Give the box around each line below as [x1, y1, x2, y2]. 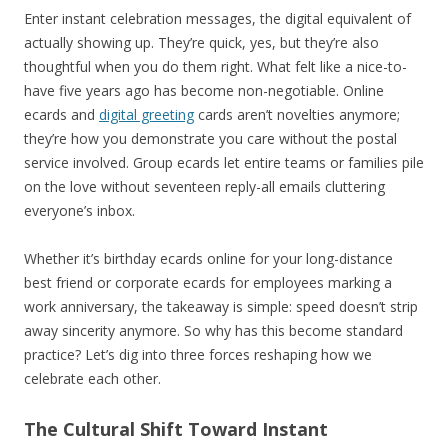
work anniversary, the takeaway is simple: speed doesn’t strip [24, 296, 418, 316]
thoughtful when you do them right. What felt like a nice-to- [24, 56, 407, 76]
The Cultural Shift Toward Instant [24, 416, 328, 441]
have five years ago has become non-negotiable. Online [24, 80, 384, 100]
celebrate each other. [24, 368, 161, 388]
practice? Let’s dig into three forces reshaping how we [24, 344, 372, 364]
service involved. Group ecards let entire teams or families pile [24, 152, 424, 172]
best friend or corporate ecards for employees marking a [24, 272, 392, 292]
